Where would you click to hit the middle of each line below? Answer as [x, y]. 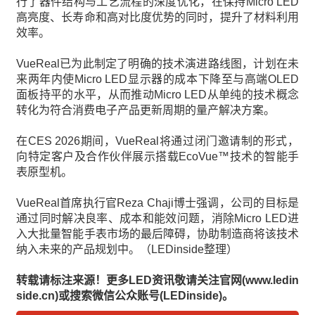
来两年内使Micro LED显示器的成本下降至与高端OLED [157, 79]
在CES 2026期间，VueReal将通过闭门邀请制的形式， [157, 141]
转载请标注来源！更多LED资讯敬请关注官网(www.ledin [157, 280]
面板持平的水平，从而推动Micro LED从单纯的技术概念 [157, 95]
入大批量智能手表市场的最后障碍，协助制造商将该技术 [157, 234]
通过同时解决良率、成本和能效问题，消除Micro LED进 [157, 218]
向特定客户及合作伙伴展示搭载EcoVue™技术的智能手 [157, 156]
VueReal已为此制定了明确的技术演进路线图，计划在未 [157, 64]
